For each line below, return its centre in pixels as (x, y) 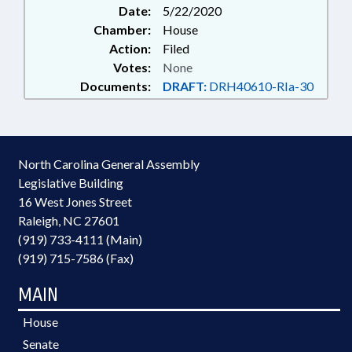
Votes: (132, 67)
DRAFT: (185, 86)
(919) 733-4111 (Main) (80, 239)
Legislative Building (71, 183)
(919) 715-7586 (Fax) (76, 258)
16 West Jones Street (75, 202)
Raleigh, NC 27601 (69, 220)
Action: (130, 48)
